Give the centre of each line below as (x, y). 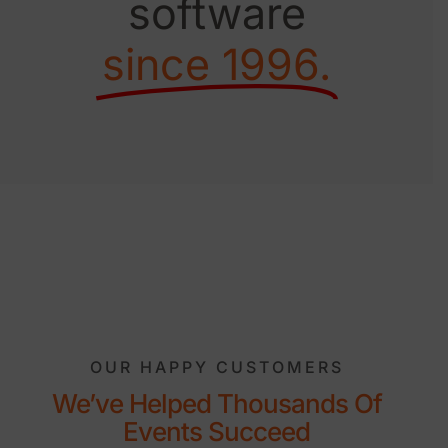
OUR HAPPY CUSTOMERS (216, 366)
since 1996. (216, 64)
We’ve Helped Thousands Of (216, 403)
